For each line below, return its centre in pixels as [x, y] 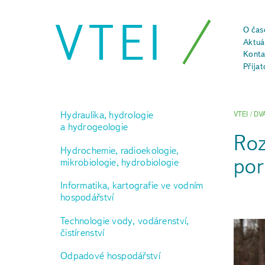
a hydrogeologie [94, 127]
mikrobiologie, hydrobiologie [119, 162]
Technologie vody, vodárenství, [125, 220]
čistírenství [83, 232]
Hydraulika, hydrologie [107, 115]
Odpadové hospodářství [110, 256]
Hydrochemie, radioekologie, [120, 150]
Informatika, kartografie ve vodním [132, 185]
